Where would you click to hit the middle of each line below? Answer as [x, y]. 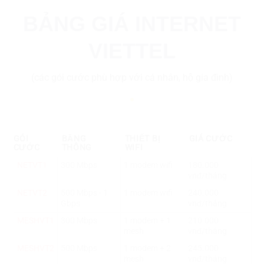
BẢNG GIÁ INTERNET [132, 24]
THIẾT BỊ [143, 139]
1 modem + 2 [147, 248]
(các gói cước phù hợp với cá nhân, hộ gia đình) [132, 77]
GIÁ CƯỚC [211, 139]
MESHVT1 [35, 221]
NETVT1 [32, 165]
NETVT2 [32, 193]
